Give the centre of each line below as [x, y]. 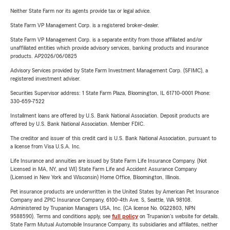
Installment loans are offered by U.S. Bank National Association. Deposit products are [110, 116]
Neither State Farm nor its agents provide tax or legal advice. [81, 11]
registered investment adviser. [45, 79]
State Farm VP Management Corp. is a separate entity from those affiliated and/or [106, 40]
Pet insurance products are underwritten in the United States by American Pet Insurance [114, 191]
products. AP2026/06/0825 [44, 56]
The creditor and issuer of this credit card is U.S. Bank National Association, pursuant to [113, 138]
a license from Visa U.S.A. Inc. [45, 146]
